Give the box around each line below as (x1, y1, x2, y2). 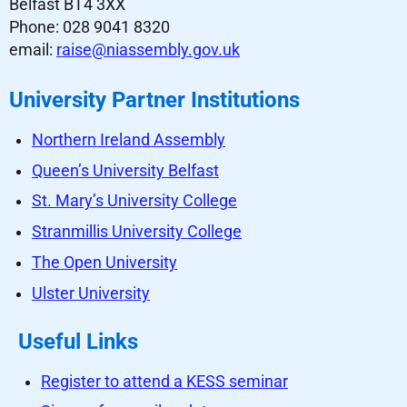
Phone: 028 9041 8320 (9, 17, 170, 36)
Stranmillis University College (32, 223, 242, 242)
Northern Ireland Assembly (32, 130, 225, 149)
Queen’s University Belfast (32, 161, 219, 180)
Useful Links (18, 328, 138, 354)
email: (9, 40, 56, 59)
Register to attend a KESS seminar (41, 372, 288, 391)
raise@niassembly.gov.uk (56, 40, 240, 59)
